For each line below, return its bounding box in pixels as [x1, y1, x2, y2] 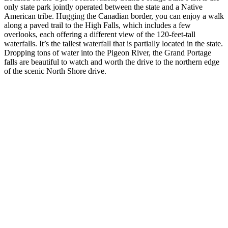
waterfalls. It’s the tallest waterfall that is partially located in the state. [4, 39, 223, 48]
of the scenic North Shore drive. [4, 66, 106, 75]
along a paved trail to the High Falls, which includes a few [4, 20, 191, 30]
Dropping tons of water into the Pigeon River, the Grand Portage [4, 48, 211, 57]
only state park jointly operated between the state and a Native [4, 2, 203, 11]
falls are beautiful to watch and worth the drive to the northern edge [4, 57, 219, 66]
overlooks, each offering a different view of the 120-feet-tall [4, 30, 195, 39]
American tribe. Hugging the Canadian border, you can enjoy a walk [4, 11, 224, 20]
